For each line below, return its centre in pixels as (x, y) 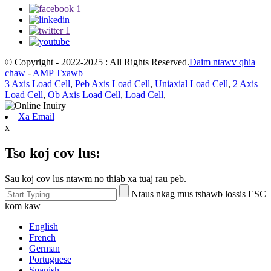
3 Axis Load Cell (38, 83)
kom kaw (23, 206)
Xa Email (36, 116)
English (44, 226)
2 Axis (245, 83)
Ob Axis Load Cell (84, 94)
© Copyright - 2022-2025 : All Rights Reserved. (97, 62)
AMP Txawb (58, 73)
